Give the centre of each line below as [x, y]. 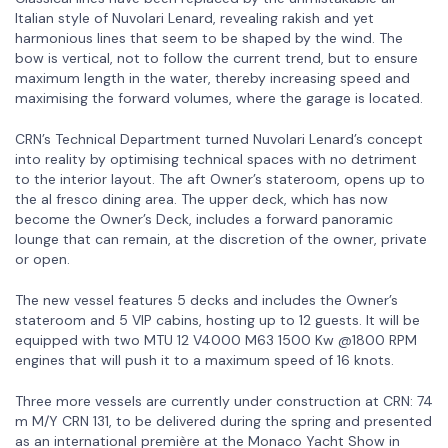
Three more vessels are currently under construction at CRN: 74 [224, 400]
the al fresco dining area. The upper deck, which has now [201, 198]
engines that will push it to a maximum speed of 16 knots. [204, 359]
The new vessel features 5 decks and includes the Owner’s [206, 299]
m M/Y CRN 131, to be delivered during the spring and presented [223, 420]
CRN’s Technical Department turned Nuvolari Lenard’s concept [219, 138]
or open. [42, 258]
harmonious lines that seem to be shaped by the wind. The [209, 37]
